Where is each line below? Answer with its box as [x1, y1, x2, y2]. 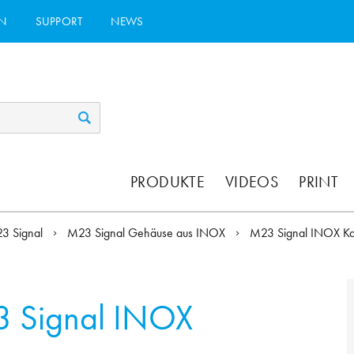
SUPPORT [35, 13, 83, 29]
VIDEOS [225, 171, 279, 193]
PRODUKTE [130, 171, 205, 193]
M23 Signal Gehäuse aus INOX [67, 224, 229, 242]
